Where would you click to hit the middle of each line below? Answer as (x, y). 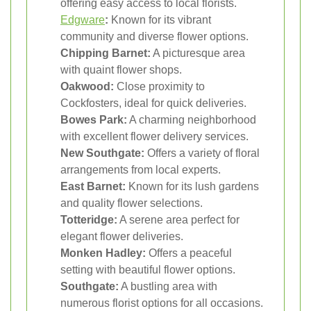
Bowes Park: (94, 120)
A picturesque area (198, 53)
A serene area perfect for (178, 220)
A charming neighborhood (192, 120)
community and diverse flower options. (154, 37)
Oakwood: (87, 87)
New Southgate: (102, 153)
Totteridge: (89, 220)
